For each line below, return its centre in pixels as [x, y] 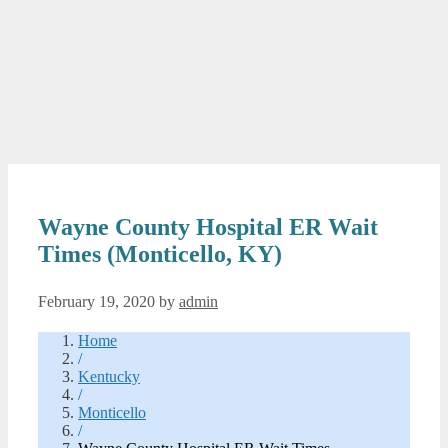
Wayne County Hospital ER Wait [208, 226]
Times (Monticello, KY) [160, 253]
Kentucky [109, 376]
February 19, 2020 [96, 301]
